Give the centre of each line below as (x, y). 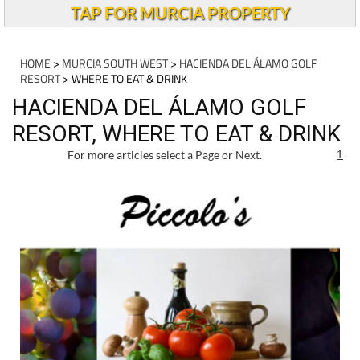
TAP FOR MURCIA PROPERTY (180, 13)
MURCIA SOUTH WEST (115, 63)
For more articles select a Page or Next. (165, 155)
